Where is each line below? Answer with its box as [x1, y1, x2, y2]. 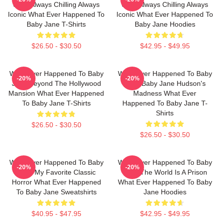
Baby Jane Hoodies [134, 20, 195, 28]
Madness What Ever [133, 89, 196, 97]
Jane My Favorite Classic [17, 168, 96, 176]
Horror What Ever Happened [11, 178, 101, 186]
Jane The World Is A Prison [122, 168, 207, 176]
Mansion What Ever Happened [8, 89, 104, 97]
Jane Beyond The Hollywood [11, 79, 101, 87]
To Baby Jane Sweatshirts [16, 188, 97, 196]
